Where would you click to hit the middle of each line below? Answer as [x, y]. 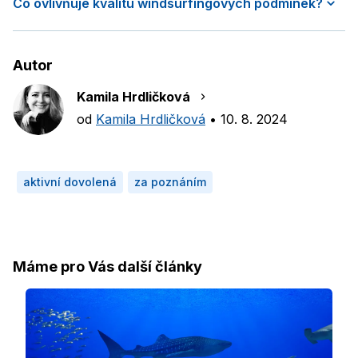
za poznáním [170, 182]
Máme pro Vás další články [107, 267]
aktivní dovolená [70, 182]
